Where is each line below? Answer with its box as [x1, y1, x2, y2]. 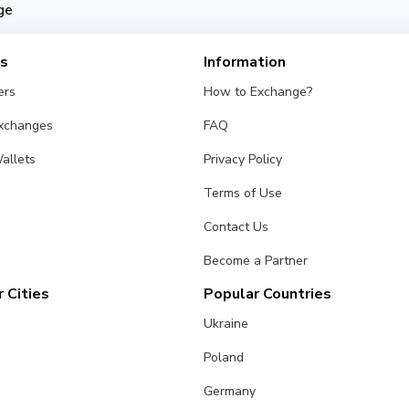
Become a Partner [204, 252, 309, 269]
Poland [204, 349, 245, 366]
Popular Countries [204, 284, 332, 304]
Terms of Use [204, 184, 283, 202]
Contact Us [204, 218, 269, 236]
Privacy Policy [204, 151, 283, 168]
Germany [204, 383, 257, 400]
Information [204, 52, 287, 72]
